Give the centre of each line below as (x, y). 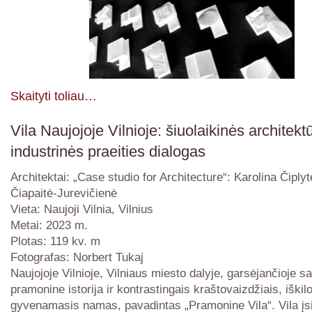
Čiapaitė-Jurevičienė (64, 193)
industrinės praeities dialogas (108, 151)
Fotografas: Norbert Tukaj (77, 257)
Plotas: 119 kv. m (55, 241)
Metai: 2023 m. (49, 225)
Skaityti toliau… (54, 95)
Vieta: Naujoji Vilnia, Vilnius (82, 209)
